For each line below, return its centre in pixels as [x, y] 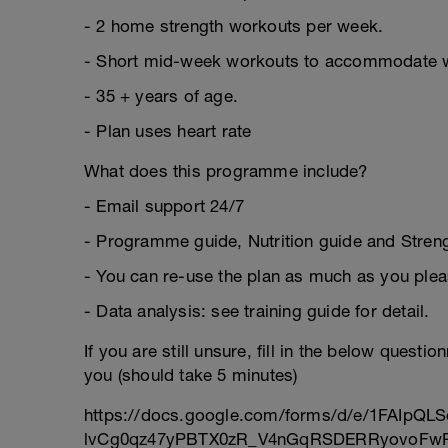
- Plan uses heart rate [168, 131]
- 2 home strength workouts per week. [234, 26]
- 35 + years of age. [161, 96]
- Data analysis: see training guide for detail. [257, 311]
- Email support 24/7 [164, 206]
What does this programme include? [226, 171]
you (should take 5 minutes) [191, 375]
